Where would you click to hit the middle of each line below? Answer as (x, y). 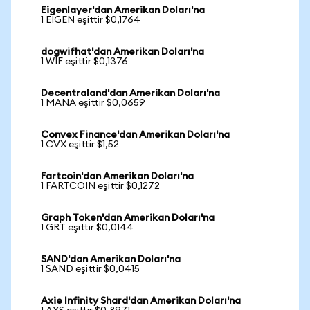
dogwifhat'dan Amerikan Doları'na (122, 52)
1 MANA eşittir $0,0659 (93, 103)
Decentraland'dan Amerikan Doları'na (130, 93)
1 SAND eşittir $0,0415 (90, 269)
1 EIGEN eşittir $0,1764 (91, 20)
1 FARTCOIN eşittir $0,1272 (100, 186)
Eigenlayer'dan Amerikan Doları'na (123, 10)
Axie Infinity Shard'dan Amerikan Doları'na (141, 301)
